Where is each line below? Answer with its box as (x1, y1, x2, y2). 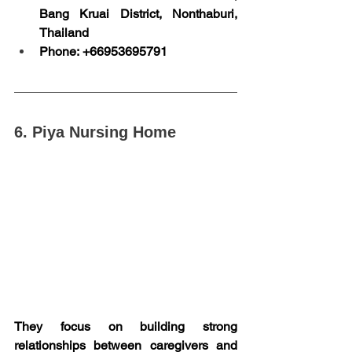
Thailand (39, 24, 89, 40)
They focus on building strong (14, 319, 237, 334)
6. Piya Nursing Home (14, 123, 176, 141)
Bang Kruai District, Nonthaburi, (39, 5, 237, 21)
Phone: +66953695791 (39, 43, 167, 59)
